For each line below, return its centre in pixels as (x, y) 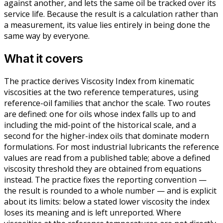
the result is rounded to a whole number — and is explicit (110, 190)
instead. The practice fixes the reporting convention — (105, 179)
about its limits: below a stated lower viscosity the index (107, 201)
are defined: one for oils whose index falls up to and (100, 114)
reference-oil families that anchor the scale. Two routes (107, 103)
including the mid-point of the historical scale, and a (100, 125)
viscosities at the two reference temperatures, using (101, 92)
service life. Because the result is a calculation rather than (111, 14)
